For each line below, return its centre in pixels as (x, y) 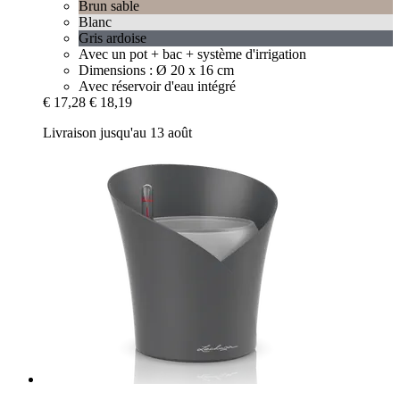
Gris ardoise (112, 38)
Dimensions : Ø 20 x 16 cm (156, 71)
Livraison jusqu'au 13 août (117, 133)
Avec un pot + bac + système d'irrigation (192, 54)
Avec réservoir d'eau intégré (157, 87)
